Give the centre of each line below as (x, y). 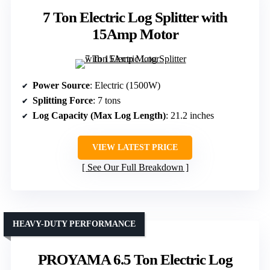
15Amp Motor (135, 34)
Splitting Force (63, 100)
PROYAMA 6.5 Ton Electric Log (135, 259)
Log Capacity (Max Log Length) (99, 115)
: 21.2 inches (190, 115)
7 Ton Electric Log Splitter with (135, 17)
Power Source (61, 85)
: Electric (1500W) (125, 85)
